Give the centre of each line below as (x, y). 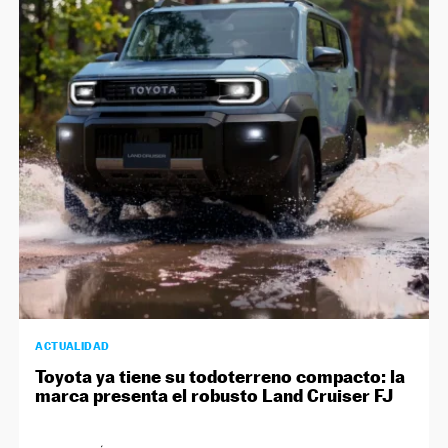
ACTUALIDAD (72, 345)
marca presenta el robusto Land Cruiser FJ (214, 395)
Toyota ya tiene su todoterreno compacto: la (220, 376)
